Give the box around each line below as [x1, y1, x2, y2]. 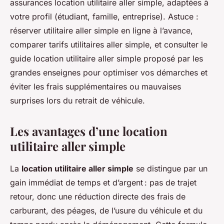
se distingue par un [133, 163, 207, 173]
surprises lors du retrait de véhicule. [10, 95, 145, 105]
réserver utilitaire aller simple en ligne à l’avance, [10, 25, 193, 35]
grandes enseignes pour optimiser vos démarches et [10, 67, 207, 77]
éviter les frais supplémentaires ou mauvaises [10, 81, 181, 91]
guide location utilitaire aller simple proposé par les [10, 53, 203, 63]
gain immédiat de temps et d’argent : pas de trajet [10, 177, 196, 187]
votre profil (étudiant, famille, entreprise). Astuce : [10, 11, 198, 21]
